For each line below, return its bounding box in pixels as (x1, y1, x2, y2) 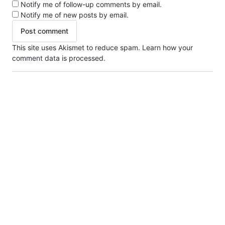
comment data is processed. (12, 53, 105, 62)
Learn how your (142, 43, 193, 52)
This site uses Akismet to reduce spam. (12, 43, 142, 52)
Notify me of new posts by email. (21, 10, 129, 19)
